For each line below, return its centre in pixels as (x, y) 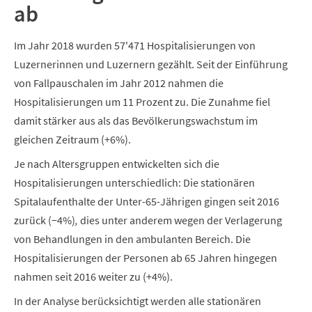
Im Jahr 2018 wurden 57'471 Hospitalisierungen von (135, 45)
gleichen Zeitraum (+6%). (72, 139)
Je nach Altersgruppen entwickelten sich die (117, 163)
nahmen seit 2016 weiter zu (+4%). (93, 276)
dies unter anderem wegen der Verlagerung (180, 220)
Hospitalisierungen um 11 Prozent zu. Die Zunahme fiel (142, 101)
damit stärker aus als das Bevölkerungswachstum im (136, 120)
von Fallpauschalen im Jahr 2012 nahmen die (119, 83)
